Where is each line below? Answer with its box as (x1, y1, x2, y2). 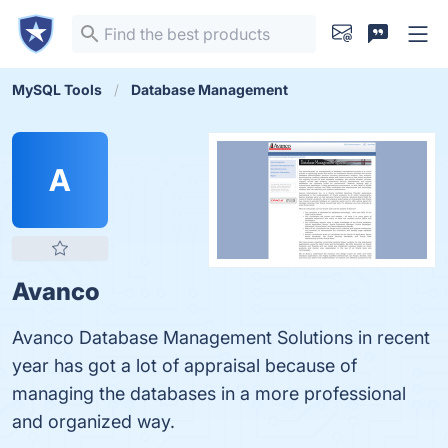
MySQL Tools (12, 81, 102, 98)
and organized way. (12, 411, 175, 432)
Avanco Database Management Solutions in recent (12, 327, 430, 348)
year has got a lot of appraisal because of (12, 355, 357, 376)
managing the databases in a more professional (12, 383, 406, 404)
